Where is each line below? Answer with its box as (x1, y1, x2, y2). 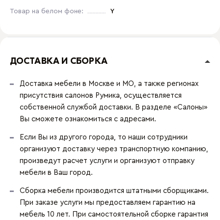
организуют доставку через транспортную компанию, (20, 145, 208, 153)
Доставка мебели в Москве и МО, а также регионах (20, 80, 198, 87)
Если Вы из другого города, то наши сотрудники (20, 134, 188, 141)
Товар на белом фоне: (10, 8, 83, 15)
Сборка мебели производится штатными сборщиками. (20, 187, 209, 194)
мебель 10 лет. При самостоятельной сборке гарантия (20, 211, 208, 218)
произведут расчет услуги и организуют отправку (20, 157, 194, 165)
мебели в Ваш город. (20, 169, 93, 176)
